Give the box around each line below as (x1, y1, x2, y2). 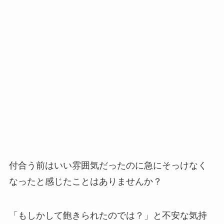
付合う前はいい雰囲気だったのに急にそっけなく (8, 160, 207, 171)
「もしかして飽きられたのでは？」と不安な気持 (8, 210, 207, 220)
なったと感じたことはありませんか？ (8, 176, 162, 187)
